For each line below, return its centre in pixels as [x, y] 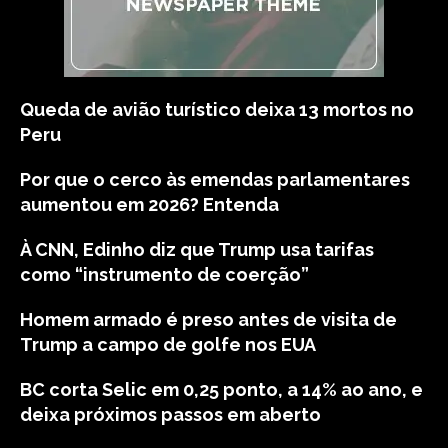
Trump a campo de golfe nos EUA [168, 344]
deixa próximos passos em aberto [170, 414]
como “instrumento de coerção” [164, 274]
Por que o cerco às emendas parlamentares [215, 179]
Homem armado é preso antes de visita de [208, 319]
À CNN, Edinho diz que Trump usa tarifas [197, 249]
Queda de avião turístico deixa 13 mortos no [217, 109]
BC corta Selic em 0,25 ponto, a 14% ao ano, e [221, 389]
